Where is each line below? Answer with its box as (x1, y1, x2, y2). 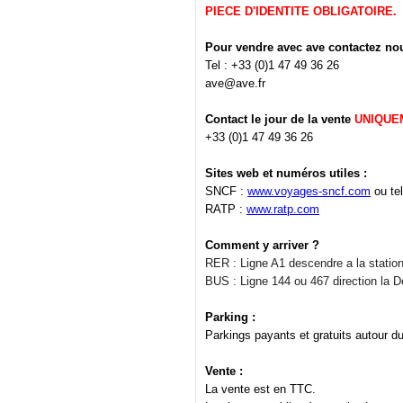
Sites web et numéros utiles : (205, 166, 367, 181)
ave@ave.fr (205, 76, 265, 91)
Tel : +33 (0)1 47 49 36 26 (205, 58, 339, 73)
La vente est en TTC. (205, 382, 316, 397)
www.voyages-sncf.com (247, 184, 371, 199)
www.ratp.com (246, 202, 319, 217)
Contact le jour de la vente (205, 112, 354, 127)
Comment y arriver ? (205, 238, 319, 253)
